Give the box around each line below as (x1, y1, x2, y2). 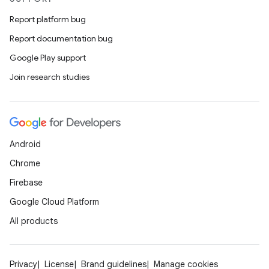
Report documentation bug (10, 33, 113, 44)
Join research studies (10, 71, 89, 82)
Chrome (10, 158, 40, 169)
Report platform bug (10, 14, 86, 25)
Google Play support (10, 52, 86, 63)
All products (10, 216, 58, 226)
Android (10, 139, 41, 150)
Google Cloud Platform (10, 196, 99, 207)
